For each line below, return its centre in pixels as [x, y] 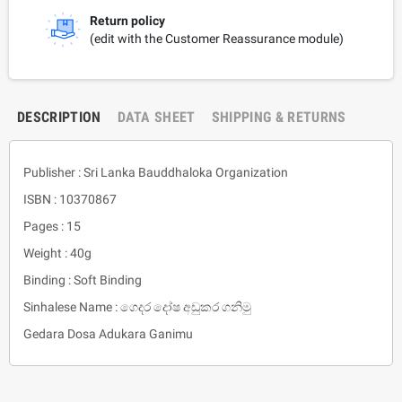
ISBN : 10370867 [70, 199]
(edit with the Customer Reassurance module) [217, 38]
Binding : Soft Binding [83, 280]
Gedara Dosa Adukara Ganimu [108, 333]
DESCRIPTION [59, 117]
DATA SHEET [156, 117]
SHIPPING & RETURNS [279, 117]
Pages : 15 [52, 226]
